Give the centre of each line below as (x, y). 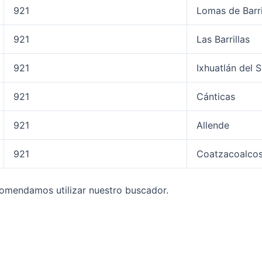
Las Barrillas (223, 39)
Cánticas (216, 96)
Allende (213, 125)
